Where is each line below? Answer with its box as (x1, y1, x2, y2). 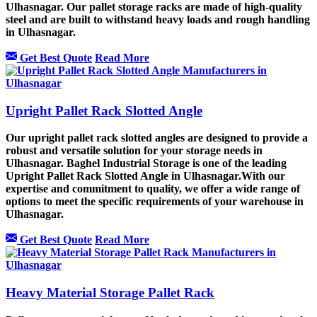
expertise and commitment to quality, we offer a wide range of (6, 183, 300, 195)
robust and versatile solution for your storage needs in (6, 144, 263, 157)
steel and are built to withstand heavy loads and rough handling (6, 13, 310, 25)
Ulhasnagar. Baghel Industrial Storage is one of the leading (6, 157, 287, 170)
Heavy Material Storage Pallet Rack (6, 284, 214, 300)
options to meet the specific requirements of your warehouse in (6, 195, 304, 208)
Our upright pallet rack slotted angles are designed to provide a (6, 132, 308, 144)
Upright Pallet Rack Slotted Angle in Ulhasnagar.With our (6, 170, 285, 183)
